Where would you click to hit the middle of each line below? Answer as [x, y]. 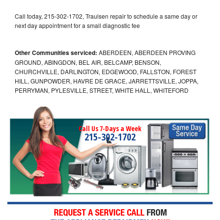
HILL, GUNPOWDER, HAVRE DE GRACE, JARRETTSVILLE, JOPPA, [107, 81]
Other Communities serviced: [56, 52]
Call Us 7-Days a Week [110, 128]
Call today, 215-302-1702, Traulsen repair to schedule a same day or [106, 16]
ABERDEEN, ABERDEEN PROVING [146, 52]
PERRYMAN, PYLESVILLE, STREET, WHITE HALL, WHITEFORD [102, 90]
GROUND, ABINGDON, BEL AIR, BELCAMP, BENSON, [88, 62]
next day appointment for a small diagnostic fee [77, 25]
